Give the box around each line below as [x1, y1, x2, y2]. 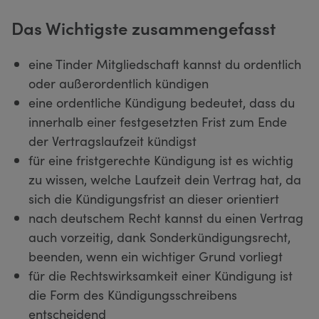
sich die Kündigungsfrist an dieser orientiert [28, 189, 279, 207]
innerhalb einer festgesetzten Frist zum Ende [28, 112, 287, 130]
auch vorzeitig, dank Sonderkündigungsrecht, [28, 227, 291, 246]
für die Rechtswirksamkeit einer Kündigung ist [28, 266, 293, 284]
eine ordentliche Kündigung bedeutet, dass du [28, 93, 295, 111]
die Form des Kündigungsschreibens [28, 285, 237, 303]
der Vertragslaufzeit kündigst [28, 131, 197, 150]
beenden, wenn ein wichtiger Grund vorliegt [28, 246, 283, 265]
